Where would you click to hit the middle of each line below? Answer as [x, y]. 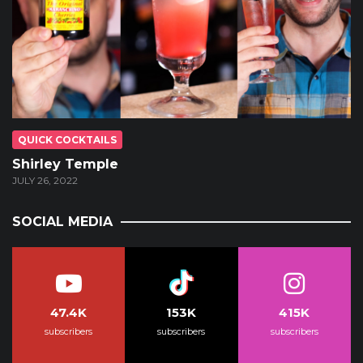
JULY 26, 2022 [45, 181]
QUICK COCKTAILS [67, 140]
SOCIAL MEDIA [62, 222]
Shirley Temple [65, 164]
